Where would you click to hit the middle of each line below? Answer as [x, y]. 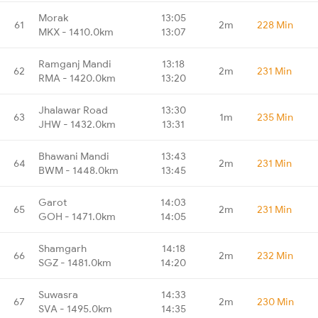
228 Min [275, 24]
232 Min [275, 255]
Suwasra [58, 294]
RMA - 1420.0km [77, 78]
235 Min [275, 117]
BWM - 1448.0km [78, 170]
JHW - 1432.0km [77, 124]
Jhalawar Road [73, 110]
